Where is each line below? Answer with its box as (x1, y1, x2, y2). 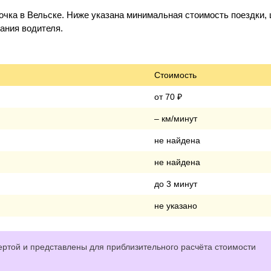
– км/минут (154, 114, 197, 123)
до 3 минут (154, 179, 197, 189)
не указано (154, 201, 197, 211)
